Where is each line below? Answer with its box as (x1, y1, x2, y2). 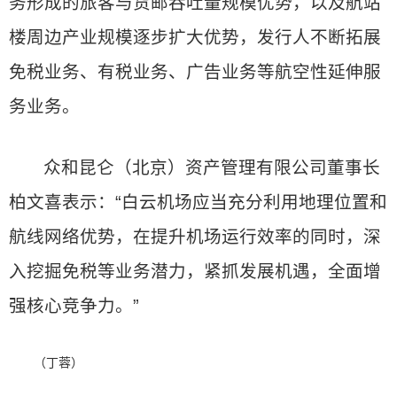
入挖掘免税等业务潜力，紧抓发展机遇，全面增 (9, 261, 381, 281)
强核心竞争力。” (9, 296, 139, 315)
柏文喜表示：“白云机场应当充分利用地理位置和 (9, 192, 387, 212)
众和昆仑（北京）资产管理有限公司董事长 (43, 158, 381, 177)
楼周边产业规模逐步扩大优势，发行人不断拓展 (9, 27, 381, 47)
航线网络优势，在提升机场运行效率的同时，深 (9, 227, 381, 246)
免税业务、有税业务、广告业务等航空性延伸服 (9, 62, 381, 82)
